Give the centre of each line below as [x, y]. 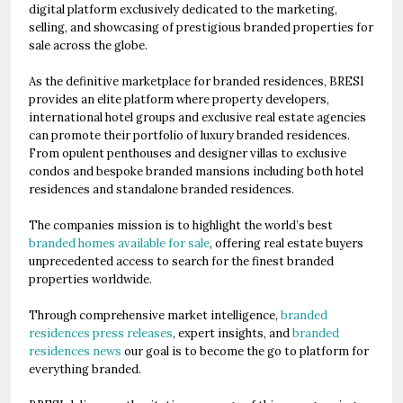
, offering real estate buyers [287, 243]
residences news [75, 351]
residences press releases [101, 333]
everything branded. [86, 369]
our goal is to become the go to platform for [245, 351]
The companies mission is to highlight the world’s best [181, 225]
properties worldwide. [92, 279]
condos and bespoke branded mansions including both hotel [196, 171]
